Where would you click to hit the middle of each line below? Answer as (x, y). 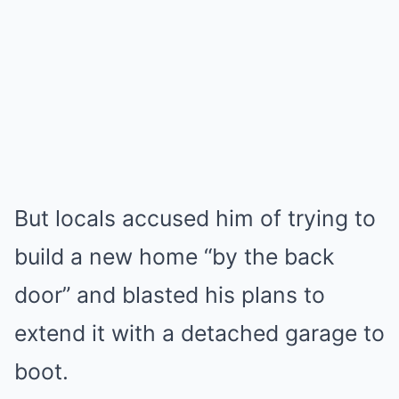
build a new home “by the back (174, 256)
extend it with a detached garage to (199, 333)
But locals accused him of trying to (195, 218)
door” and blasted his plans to (170, 295)
